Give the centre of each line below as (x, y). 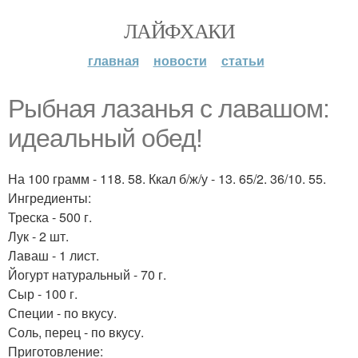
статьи (243, 60)
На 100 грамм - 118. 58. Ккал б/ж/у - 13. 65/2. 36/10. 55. (167, 179)
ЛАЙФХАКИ (179, 30)
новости (180, 60)
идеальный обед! (105, 138)
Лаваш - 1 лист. (54, 255)
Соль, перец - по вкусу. (76, 332)
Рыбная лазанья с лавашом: (169, 109)
